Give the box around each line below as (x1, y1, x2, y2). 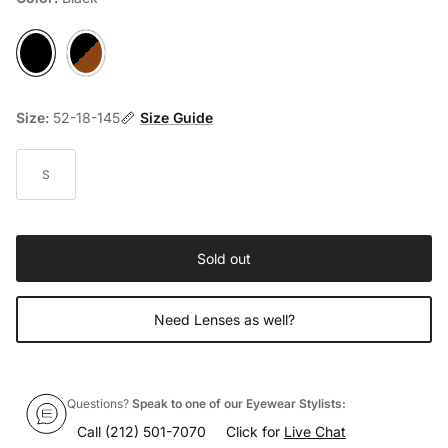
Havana (66, 53, 110, 69)
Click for (226, 424, 284, 442)
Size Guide (140, 110, 213, 128)
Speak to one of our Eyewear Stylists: (132, 397, 346, 413)
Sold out (197, 250, 251, 268)
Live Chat (284, 424, 346, 442)
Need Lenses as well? (153, 311, 295, 329)
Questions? (67, 397, 132, 413)
